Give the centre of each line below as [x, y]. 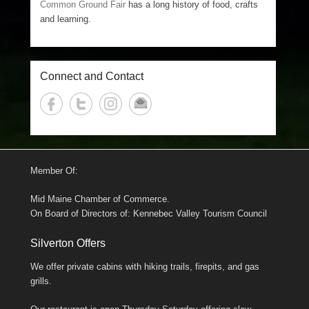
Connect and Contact [92, 76]
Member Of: [54, 170]
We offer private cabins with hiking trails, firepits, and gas [145, 266]
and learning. [66, 19]
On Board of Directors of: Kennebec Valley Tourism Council [149, 213]
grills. [41, 281]
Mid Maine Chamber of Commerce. [100, 199]
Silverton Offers [68, 243]
